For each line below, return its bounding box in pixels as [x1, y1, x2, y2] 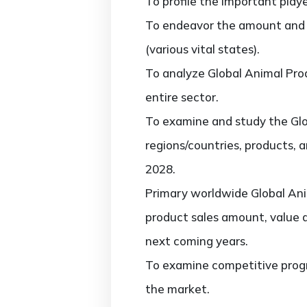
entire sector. [145, 90, 219, 104]
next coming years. [145, 234, 248, 248]
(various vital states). [145, 42, 260, 56]
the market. [145, 282, 210, 296]
